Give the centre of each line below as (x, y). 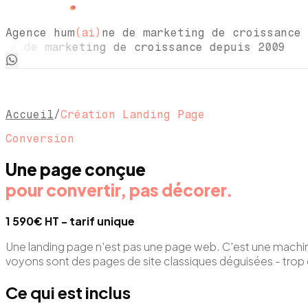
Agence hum (40, 33)
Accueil (30, 114)
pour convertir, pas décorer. (119, 189)
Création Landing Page (133, 114)
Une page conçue (76, 169)
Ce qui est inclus (68, 292)
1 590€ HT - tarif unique (70, 221)
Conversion (40, 139)
